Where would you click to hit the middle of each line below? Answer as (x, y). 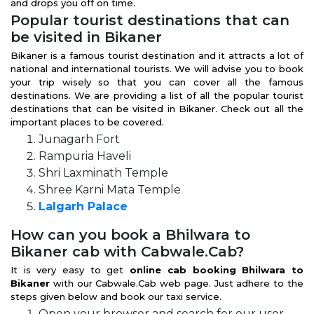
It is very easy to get (70, 270)
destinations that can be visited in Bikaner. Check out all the (157, 109)
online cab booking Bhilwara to (217, 270)
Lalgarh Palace (83, 206)
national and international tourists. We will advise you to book (157, 69)
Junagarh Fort (79, 139)
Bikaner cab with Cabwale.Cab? (127, 252)
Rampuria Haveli (85, 156)
